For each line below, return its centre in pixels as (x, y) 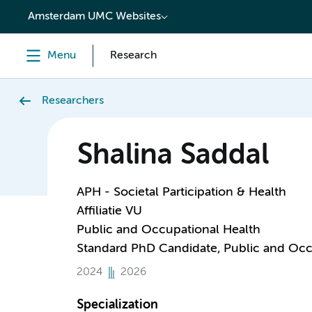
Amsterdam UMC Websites (94, 17)
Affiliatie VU (109, 211)
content (39, 12)
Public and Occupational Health (168, 230)
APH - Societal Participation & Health (181, 192)
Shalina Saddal (172, 156)
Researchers (73, 101)
